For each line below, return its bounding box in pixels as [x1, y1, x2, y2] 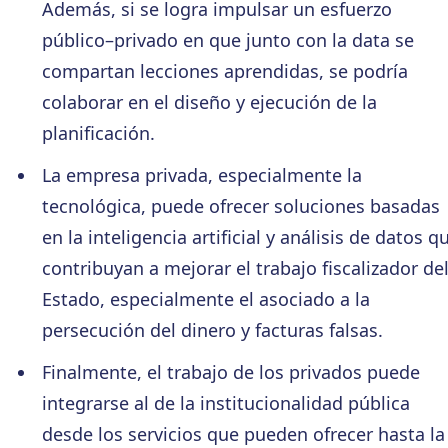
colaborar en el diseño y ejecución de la [41, 90, 377, 115]
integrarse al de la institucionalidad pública [41, 390, 410, 415]
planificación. [41, 121, 155, 146]
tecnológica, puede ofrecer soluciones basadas [41, 193, 440, 218]
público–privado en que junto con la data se [41, 28, 414, 53]
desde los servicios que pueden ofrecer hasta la [41, 421, 445, 446]
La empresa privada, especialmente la [41, 162, 362, 187]
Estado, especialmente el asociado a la [41, 286, 370, 311]
